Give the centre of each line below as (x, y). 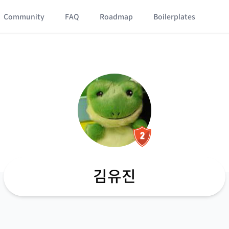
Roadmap (117, 17)
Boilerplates (175, 17)
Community (24, 17)
